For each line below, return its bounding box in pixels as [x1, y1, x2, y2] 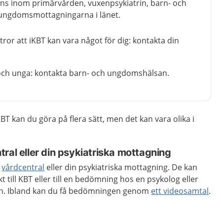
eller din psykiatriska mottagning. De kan [44, 161, 198, 173]
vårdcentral [1, 161, 45, 173]
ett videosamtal [151, 185, 209, 196]
